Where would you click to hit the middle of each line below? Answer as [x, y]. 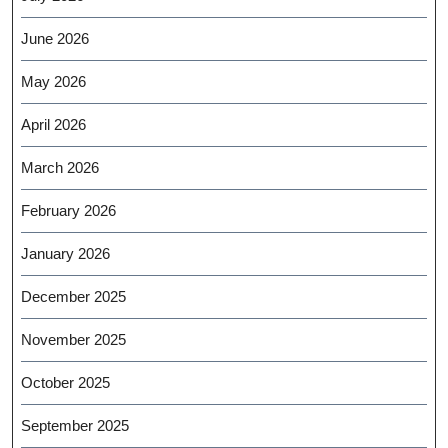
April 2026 [53, 124]
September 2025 [75, 425]
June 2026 [55, 38]
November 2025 [73, 339]
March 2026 [60, 167]
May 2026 [53, 81]
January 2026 [65, 253]
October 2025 [65, 382]
